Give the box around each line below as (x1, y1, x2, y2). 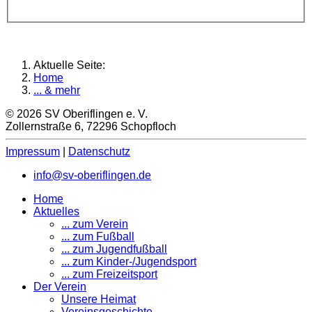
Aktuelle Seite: (33, 59, 111, 72)
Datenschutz (68, 146, 130, 158)
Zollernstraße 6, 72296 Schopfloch (6, 120, 176, 133)
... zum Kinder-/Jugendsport (61, 256, 196, 268)
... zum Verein (61, 218, 128, 231)
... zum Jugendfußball (61, 243, 167, 256)
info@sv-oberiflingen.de (33, 169, 151, 182)
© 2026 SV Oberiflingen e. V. (6, 108, 148, 120)
